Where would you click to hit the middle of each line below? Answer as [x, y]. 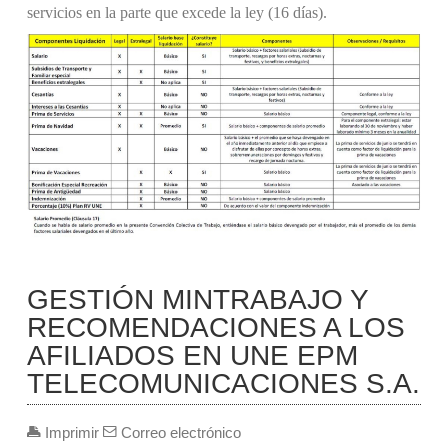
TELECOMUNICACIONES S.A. [223, 384]
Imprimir [71, 433]
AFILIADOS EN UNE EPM [192, 356]
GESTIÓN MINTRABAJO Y [197, 300]
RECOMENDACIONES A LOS [215, 328]
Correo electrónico [178, 433]
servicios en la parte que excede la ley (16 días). [176, 13]
